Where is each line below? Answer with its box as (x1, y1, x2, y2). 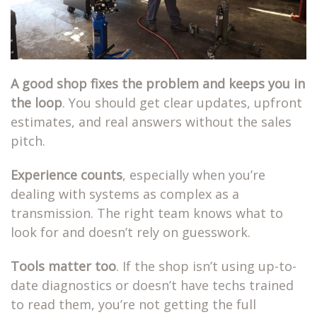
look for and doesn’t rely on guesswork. (11, 224, 250, 241)
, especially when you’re (122, 166, 265, 184)
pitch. (11, 132, 45, 150)
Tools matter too (11, 258, 116, 275)
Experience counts (11, 166, 122, 184)
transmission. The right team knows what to (11, 204, 283, 222)
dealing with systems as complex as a (11, 185, 239, 203)
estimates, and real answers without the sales (11, 113, 292, 131)
